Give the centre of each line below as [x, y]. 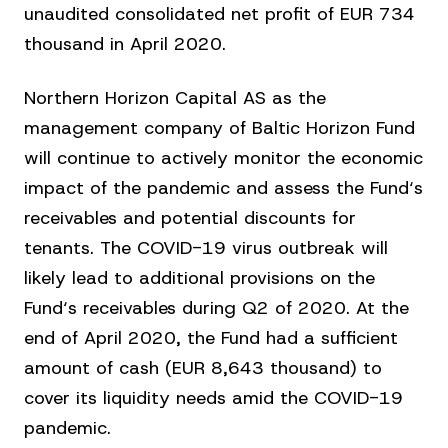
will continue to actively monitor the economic [223, 158]
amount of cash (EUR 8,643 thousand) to [203, 368]
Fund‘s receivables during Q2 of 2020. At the [216, 308]
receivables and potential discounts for [190, 218]
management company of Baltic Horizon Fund [219, 128]
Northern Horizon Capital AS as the [175, 98]
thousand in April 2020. [125, 44]
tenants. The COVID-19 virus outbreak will [206, 248]
